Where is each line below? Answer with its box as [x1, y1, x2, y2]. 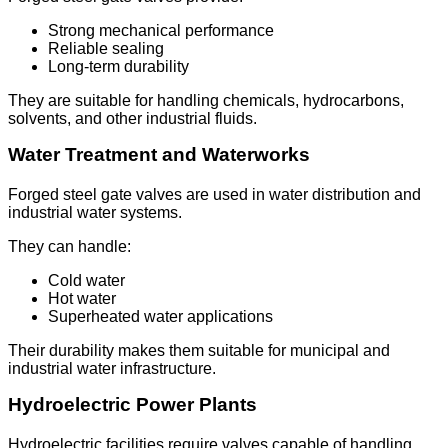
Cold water [48, 272, 125, 290]
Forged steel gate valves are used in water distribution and [8, 186, 421, 204]
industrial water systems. [8, 204, 182, 222]
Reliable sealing [48, 40, 164, 58]
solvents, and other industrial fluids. [8, 110, 257, 128]
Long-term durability [48, 58, 189, 76]
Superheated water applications [48, 308, 273, 326]
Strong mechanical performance [48, 22, 274, 40]
